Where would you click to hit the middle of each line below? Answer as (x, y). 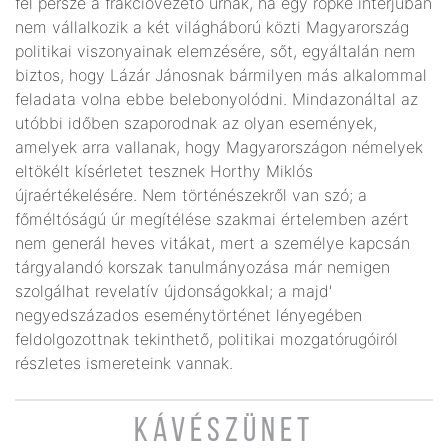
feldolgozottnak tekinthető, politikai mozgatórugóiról (206, 338)
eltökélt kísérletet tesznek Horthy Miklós (164, 170)
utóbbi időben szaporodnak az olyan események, (196, 122)
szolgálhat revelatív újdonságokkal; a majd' (173, 290)
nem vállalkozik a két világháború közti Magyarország (212, 26)
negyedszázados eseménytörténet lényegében (188, 314)
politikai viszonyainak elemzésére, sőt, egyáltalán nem (215, 50)
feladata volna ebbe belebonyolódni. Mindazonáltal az (216, 98)
